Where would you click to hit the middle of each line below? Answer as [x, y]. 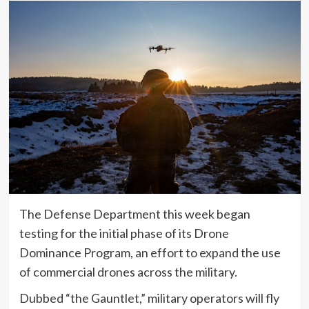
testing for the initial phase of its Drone [124, 233]
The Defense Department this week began [134, 214]
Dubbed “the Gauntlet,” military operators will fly [149, 298]
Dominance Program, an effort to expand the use [150, 253]
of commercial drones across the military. [128, 272]
